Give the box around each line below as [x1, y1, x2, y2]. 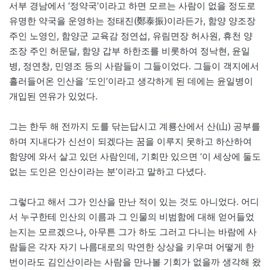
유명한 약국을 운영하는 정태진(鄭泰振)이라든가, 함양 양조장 [9, 15, 256, 27]
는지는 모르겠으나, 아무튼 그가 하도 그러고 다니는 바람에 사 [9, 226, 257, 238]
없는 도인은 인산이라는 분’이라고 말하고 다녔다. [9, 166, 206, 178]
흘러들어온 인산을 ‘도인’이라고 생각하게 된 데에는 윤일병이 [9, 75, 253, 87]
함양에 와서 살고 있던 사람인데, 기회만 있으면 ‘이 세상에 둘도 [9, 151, 261, 163]
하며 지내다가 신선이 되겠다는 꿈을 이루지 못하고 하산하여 [9, 136, 252, 148]
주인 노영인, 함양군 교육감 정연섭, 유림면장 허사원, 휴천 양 [9, 30, 253, 42]
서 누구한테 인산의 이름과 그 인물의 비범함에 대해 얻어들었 [9, 211, 254, 223]
